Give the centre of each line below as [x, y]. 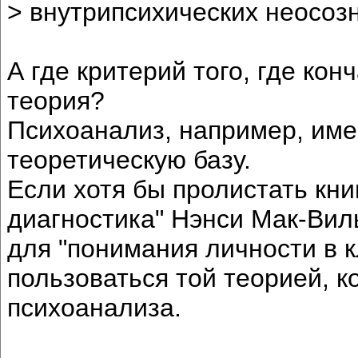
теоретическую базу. [129, 159]
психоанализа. [94, 307]
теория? [56, 100]
